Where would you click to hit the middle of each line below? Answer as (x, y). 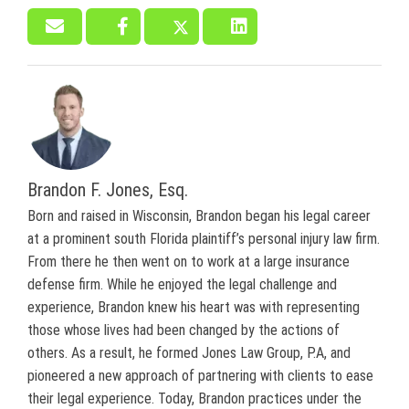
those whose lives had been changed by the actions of (184, 330)
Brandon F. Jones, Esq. (108, 189)
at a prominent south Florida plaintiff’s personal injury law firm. (204, 238)
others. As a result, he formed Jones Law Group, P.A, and (189, 352)
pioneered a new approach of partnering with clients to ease (200, 375)
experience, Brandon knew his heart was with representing (194, 307)
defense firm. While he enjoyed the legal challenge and (182, 284)
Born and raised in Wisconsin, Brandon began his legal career (199, 215)
